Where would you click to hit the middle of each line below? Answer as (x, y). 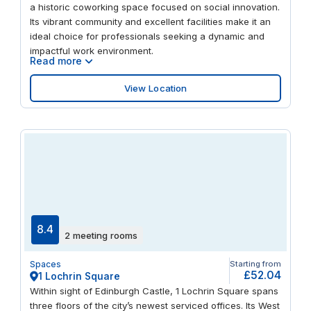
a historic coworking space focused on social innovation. (154, 7)
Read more (57, 61)
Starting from (256, 264)
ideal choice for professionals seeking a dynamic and (147, 36)
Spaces (45, 264)
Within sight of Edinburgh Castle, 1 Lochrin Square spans (154, 291)
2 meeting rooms (101, 235)
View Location (155, 88)
